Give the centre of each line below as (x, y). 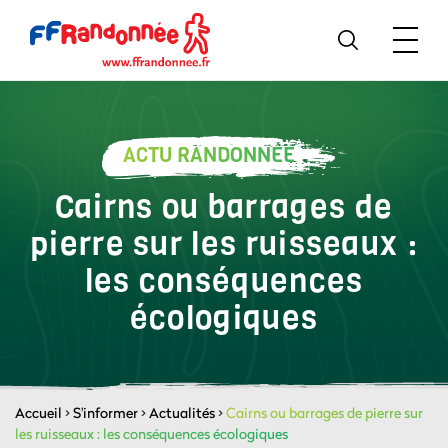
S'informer (105, 412)
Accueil (38, 412)
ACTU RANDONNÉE (209, 155)
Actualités (182, 412)
